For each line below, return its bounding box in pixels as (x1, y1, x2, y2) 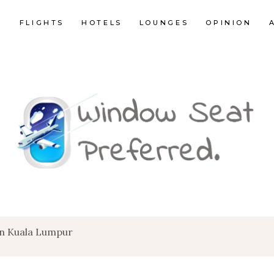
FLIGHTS (19, 18, 65, 27)
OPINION (206, 18, 252, 27)
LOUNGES (139, 18, 189, 27)
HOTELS (81, 18, 122, 27)
